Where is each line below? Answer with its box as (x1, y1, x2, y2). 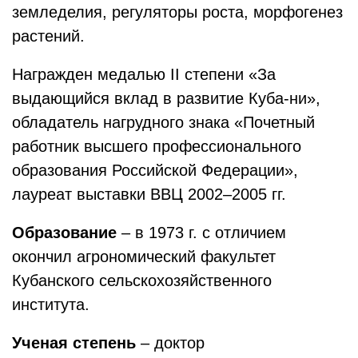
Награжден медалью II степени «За (12, 66, 276, 83)
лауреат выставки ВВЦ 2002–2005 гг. (12, 185, 286, 203)
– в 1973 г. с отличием (117, 224, 286, 241)
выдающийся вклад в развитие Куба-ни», (12, 89, 320, 107)
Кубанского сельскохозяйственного (12, 272, 272, 289)
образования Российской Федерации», (12, 161, 298, 179)
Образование (12, 224, 117, 241)
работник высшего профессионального (12, 137, 301, 155)
